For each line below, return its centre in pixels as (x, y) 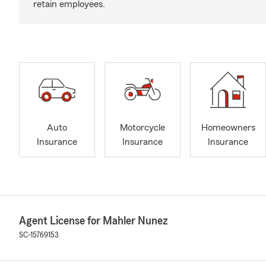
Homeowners (228, 128)
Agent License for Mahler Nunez (94, 221)
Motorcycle (142, 128)
